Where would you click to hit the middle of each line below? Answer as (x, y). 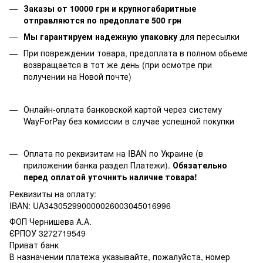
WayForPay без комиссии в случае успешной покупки (129, 121)
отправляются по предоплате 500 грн (102, 20)
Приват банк (34, 245)
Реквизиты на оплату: (54, 193)
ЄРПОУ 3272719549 (48, 233)
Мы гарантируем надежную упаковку (100, 36)
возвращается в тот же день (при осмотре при (118, 65)
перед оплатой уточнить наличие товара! (110, 177)
